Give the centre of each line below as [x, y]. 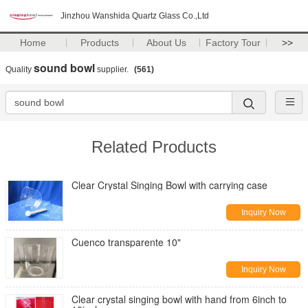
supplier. [113, 69]
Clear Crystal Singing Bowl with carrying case [169, 185]
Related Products [154, 147]
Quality [20, 69]
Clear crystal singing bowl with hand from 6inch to [179, 299]
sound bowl [64, 68]
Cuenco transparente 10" [126, 242]
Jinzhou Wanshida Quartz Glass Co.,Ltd [135, 16]
